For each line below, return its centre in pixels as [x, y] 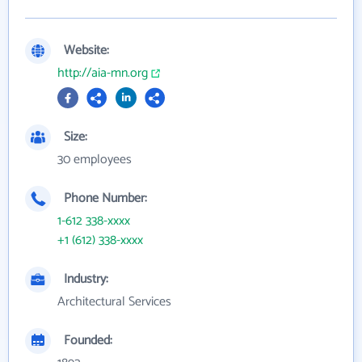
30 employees [95, 159]
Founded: [88, 340]
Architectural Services [114, 301]
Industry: [86, 279]
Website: [86, 50]
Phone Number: [105, 198]
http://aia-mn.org [103, 73]
